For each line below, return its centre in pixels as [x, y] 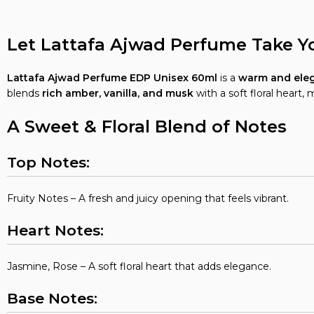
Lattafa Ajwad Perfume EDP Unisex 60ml [112, 78]
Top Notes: [48, 162]
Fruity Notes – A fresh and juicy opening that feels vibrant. [148, 198]
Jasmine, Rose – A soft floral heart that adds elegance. [139, 266]
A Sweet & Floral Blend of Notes [147, 127]
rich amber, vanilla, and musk [118, 93]
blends [25, 93]
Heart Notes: [55, 230]
